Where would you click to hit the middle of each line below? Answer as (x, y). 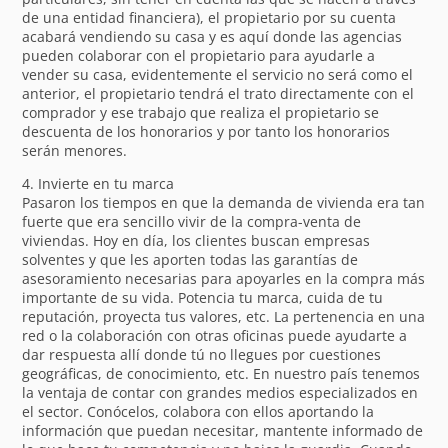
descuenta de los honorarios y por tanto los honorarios (206, 131)
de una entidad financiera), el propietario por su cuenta (209, 17)
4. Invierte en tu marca (98, 183)
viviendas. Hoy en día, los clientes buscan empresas (196, 240)
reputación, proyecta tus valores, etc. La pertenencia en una (224, 316)
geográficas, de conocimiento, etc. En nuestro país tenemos (221, 373)
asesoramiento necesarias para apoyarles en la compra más (224, 278)
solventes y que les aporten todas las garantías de (190, 259)
